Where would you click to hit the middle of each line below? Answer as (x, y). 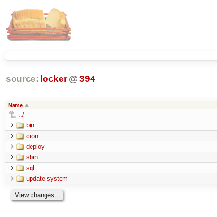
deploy (35, 146)
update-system (47, 178)
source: (22, 79)
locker (54, 79)
